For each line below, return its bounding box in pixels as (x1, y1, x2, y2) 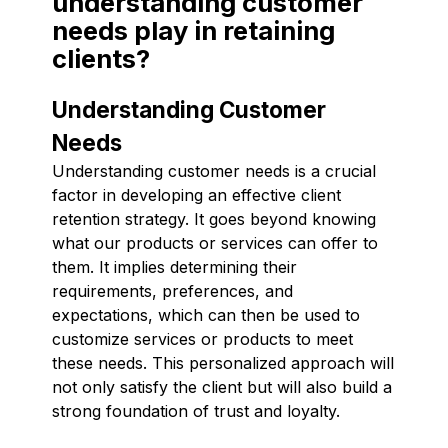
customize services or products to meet (52, 328, 353, 349)
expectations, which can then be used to (52, 304, 360, 325)
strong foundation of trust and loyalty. (52, 400, 340, 421)
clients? (52, 42, 150, 74)
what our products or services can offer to (52, 232, 378, 253)
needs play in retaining (52, 14, 335, 46)
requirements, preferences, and (52, 280, 293, 301)
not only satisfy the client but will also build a (52, 376, 392, 397)
